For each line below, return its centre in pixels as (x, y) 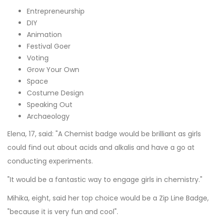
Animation (44, 34)
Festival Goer (49, 46)
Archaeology (48, 116)
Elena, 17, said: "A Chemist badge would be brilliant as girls (104, 134)
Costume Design (55, 93)
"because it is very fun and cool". (63, 211)
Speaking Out (50, 104)
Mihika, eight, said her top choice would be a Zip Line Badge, (108, 198)
